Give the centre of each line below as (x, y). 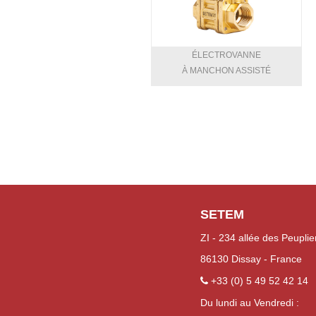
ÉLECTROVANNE (226, 55)
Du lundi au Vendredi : (249, 303)
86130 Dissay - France (251, 259)
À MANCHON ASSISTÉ (226, 70)
